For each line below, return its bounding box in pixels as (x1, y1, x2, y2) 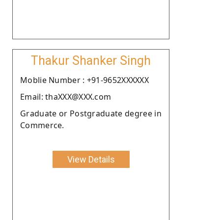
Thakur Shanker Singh (31, 53, 151, 68)
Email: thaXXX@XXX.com (20, 91, 111, 102)
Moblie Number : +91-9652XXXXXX (20, 74, 149, 85)
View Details (67, 154, 115, 165)
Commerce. (20, 119, 64, 131)
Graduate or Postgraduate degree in (20, 108, 162, 119)
